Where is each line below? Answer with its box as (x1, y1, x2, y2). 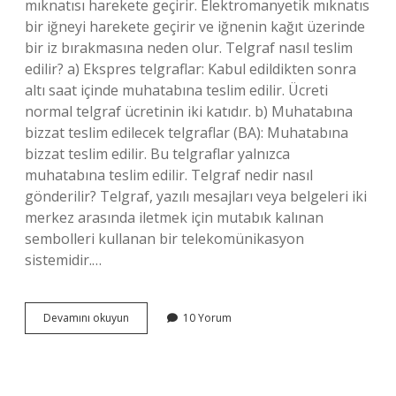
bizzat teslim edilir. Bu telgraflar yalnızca (25, 144, 290, 164)
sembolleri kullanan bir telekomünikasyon (25, 229, 304, 248)
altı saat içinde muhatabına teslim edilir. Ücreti (25, 80, 328, 100)
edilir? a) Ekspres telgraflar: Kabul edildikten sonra (25, 59, 356, 79)
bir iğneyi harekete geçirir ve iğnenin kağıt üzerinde (25, 17, 365, 36)
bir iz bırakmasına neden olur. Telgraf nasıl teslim (25, 38, 353, 57)
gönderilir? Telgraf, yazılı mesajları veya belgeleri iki (25, 187, 367, 206)
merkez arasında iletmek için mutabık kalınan (25, 208, 324, 227)
